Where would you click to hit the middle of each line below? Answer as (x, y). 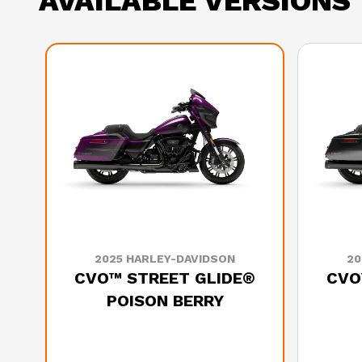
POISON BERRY (165, 300)
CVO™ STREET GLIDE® (165, 278)
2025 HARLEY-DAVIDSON (165, 258)
